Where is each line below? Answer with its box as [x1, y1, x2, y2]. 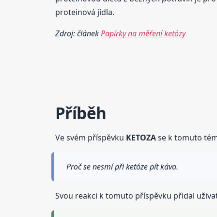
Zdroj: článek [55, 28, 101, 39]
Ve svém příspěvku [55, 132, 126, 143]
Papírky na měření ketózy [100, 28, 186, 39]
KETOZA [125, 132, 156, 143]
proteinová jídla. [55, 6, 114, 17]
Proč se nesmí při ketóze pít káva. [66, 161, 178, 172]
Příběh [55, 102, 107, 124]
